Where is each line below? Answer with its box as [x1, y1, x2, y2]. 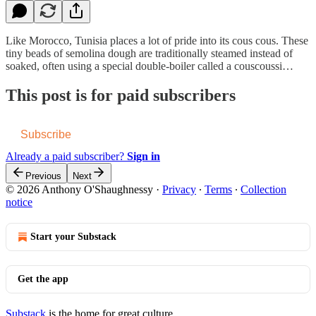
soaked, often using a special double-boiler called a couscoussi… [6, 59, 293, 72]
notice [6, 196, 32, 209]
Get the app [18, 274, 68, 285]
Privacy [162, 183, 196, 196]
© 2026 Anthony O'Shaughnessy [6, 183, 153, 196]
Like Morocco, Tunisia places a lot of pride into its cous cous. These [6, 34, 308, 47]
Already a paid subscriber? [6, 150, 127, 163]
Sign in [127, 150, 160, 163]
